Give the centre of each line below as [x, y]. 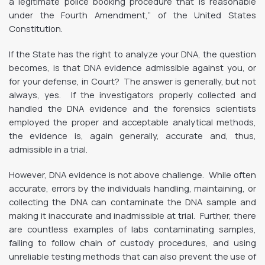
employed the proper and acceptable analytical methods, [132, 122]
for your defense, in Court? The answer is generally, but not [132, 81]
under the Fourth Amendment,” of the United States [132, 15]
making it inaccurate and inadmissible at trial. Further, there [132, 215]
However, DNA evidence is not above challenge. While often [132, 174]
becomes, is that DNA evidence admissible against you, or [132, 67]
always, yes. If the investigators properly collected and [132, 95]
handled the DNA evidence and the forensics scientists [132, 108]
